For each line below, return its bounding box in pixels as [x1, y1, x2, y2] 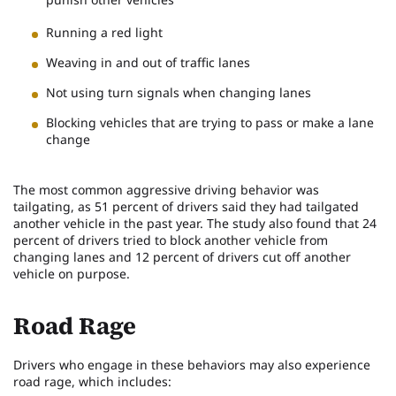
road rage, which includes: [13, 372, 171, 390]
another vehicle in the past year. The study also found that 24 [13, 214, 377, 232]
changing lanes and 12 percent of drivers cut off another [13, 247, 351, 265]
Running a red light [46, 23, 163, 41]
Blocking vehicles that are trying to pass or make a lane [46, 113, 374, 131]
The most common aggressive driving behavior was [13, 180, 319, 198]
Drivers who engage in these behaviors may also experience [13, 355, 370, 373]
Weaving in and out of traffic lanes [46, 53, 250, 71]
